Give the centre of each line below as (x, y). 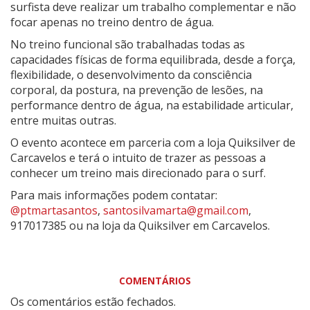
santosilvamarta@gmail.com (176, 210)
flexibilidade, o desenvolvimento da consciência (131, 74)
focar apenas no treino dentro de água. (113, 22)
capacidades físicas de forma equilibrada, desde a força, (153, 59)
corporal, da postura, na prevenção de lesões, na (137, 90)
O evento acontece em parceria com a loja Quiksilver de (153, 142)
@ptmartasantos (54, 210)
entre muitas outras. (63, 120)
